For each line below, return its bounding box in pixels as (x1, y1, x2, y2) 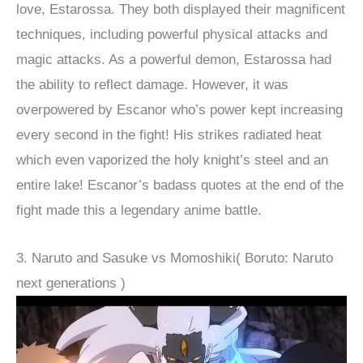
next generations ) (16, 275, 130, 291)
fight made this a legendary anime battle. (16, 203, 266, 219)
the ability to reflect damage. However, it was (16, 77, 288, 93)
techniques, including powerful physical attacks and (16, 27, 327, 43)
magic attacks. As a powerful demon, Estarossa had (16, 52, 331, 68)
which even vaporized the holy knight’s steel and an (16, 152, 328, 169)
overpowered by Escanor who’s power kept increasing (16, 102, 343, 118)
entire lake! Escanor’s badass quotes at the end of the (16, 177, 344, 194)
